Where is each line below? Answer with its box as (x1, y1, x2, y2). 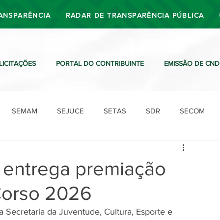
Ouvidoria (165, 145, 196, 154)
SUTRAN (73, 145, 102, 154)
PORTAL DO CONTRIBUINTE (56, 59, 144, 67)
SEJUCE (57, 106, 84, 115)
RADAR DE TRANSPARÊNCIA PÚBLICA (65, 11, 204, 19)
